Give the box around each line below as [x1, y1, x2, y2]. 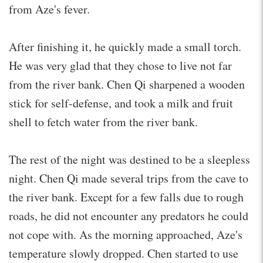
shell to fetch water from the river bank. [9, 113, 198, 130]
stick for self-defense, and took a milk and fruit [9, 95, 233, 111]
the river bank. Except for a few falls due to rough [9, 188, 244, 205]
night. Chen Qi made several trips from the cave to [9, 170, 248, 186]
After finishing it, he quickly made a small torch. [9, 38, 241, 55]
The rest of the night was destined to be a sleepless [9, 151, 250, 167]
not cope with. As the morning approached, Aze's [9, 226, 242, 242]
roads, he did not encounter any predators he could [9, 207, 248, 224]
